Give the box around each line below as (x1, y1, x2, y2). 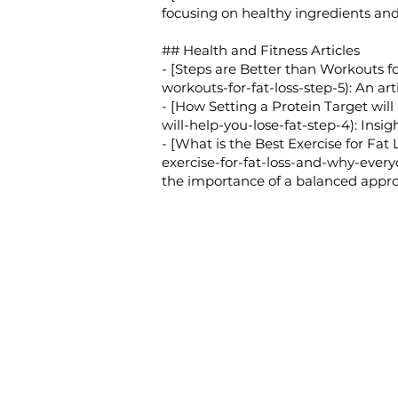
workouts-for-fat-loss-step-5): (162, 79, 352, 96)
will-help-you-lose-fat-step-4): (162, 116, 357, 133)
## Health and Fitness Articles (162, 42, 360, 59)
